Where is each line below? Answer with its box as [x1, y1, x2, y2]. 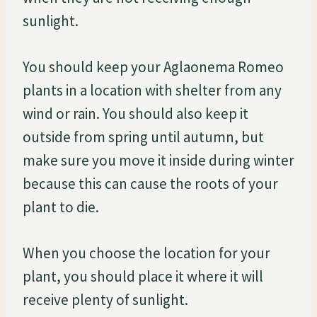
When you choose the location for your [23, 243, 270, 263]
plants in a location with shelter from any [23, 80, 282, 100]
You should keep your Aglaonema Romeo [23, 57, 284, 76]
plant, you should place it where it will [23, 266, 263, 286]
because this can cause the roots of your [23, 173, 278, 193]
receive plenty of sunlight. [23, 289, 188, 309]
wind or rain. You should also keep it [23, 103, 248, 123]
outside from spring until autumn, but [23, 127, 264, 146]
